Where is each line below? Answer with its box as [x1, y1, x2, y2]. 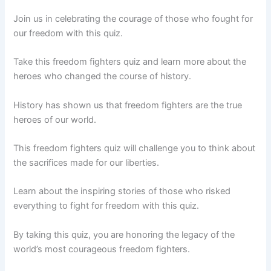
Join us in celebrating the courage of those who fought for [13, 13, 253, 24]
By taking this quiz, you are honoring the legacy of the [13, 229, 235, 240]
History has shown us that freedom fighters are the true [13, 99, 243, 111]
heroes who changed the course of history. [13, 71, 192, 82]
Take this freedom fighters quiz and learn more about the [13, 56, 247, 68]
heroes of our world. [13, 114, 97, 125]
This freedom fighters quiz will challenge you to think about [13, 142, 256, 154]
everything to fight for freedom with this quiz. [13, 200, 200, 212]
